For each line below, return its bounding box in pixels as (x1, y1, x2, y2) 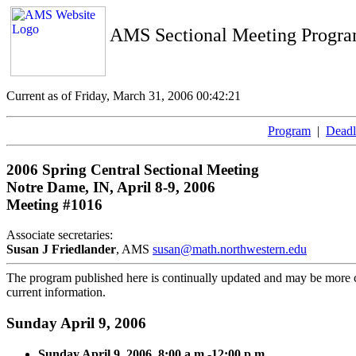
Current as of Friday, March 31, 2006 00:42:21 (6, 89, 241, 103)
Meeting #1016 (6, 195, 103, 213)
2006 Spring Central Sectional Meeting (6, 161, 259, 178)
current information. (6, 285, 106, 300)
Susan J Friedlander (6, 242, 116, 257)
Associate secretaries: (6, 228, 113, 242)
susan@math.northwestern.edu (153, 242, 307, 257)
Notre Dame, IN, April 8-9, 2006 (6, 178, 215, 195)
